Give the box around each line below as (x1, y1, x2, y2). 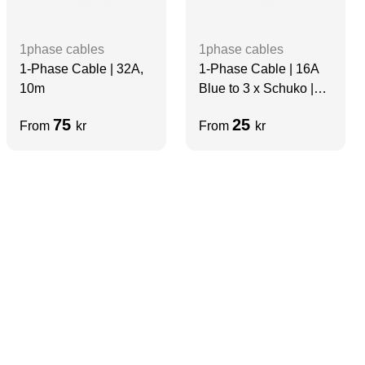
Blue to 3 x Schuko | (199, 81, 314, 95)
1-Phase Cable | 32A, (20, 61, 143, 76)
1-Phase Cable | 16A (199, 61, 319, 76)
